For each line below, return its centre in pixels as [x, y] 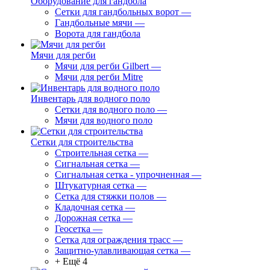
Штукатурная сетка [95, 185]
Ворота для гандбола [98, 33]
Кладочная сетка [89, 207]
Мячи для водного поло [104, 120]
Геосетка [73, 229]
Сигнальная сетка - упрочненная [122, 174]
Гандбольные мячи [94, 23]
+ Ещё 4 [71, 261]
